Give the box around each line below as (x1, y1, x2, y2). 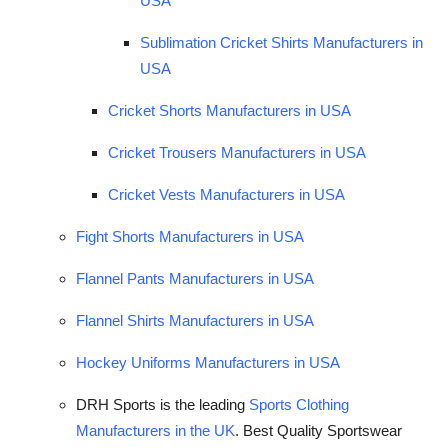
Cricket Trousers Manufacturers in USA (108, 143, 366, 161)
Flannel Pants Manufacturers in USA (76, 269, 314, 287)
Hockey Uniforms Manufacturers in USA (76, 353, 340, 371)
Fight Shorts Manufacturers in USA (76, 227, 304, 245)
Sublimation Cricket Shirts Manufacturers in (140, 33, 423, 51)
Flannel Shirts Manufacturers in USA (76, 311, 314, 329)
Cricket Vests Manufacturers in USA (108, 185, 345, 203)
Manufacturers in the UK (76, 421, 235, 439)
